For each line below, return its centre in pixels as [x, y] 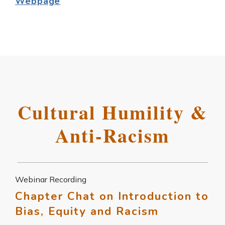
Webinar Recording [51, 179]
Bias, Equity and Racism [87, 211]
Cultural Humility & [113, 112]
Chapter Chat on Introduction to [112, 196]
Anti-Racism [113, 135]
